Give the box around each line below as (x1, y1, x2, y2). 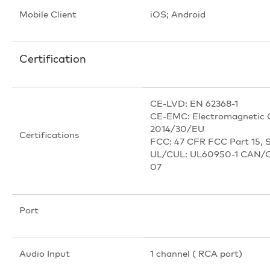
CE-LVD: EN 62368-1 (150, 97, 238, 109)
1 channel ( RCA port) (150, 247, 242, 259)
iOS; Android (150, 8, 206, 20)
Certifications (19, 128, 79, 140)
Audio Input (19, 247, 70, 259)
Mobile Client (19, 8, 77, 20)
